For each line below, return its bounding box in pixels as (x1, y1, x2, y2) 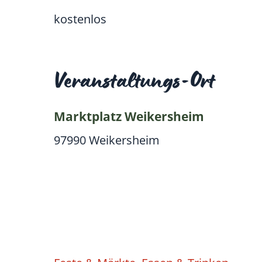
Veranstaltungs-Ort (54, 71, 215, 96)
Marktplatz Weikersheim (54, 108, 204, 125)
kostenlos (54, 11, 106, 27)
